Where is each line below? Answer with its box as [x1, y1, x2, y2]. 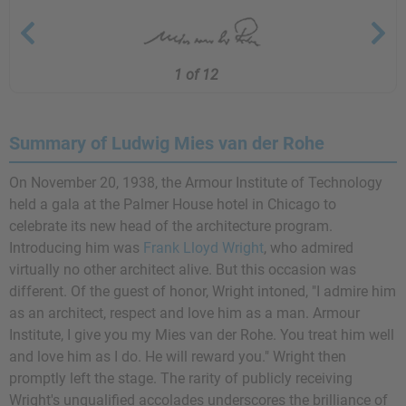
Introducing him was [9, 239, 143, 256]
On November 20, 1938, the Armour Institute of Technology [9, 174, 382, 191]
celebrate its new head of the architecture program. [9, 217, 333, 235]
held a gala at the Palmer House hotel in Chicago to [9, 196, 336, 213]
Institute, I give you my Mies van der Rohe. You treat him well [9, 326, 394, 343]
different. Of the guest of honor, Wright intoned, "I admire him [9, 283, 396, 300]
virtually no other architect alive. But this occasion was [9, 261, 356, 278]
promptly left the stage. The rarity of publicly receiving [9, 370, 353, 387]
